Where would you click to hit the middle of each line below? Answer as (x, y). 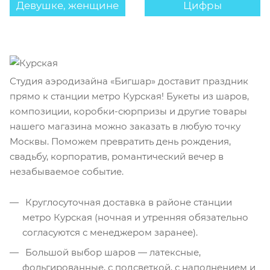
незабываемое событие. (67, 171)
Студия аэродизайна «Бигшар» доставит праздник (129, 81)
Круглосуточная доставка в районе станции (127, 202)
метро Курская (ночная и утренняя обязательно (135, 217)
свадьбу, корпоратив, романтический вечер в (117, 156)
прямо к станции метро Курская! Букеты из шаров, (129, 96)
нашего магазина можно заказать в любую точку (125, 126)
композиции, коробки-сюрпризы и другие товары (128, 111)
